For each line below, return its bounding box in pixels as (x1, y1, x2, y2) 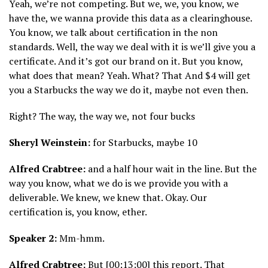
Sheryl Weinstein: (9, 136, 90, 150)
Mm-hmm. (57, 232, 105, 245)
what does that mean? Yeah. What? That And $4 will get (9, 69, 251, 83)
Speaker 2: (9, 232, 57, 245)
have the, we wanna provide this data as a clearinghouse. (9, 11, 252, 25)
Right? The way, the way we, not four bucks (9, 109, 195, 123)
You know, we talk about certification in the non (9, 26, 218, 39)
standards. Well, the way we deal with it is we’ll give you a (9, 40, 255, 54)
